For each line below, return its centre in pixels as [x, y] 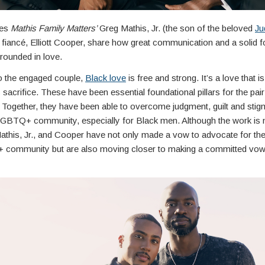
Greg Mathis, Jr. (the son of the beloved [176, 28]
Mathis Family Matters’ [54, 28]
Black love [106, 78]
